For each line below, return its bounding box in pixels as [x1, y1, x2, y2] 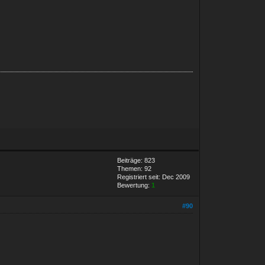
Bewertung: [117, 181, 152, 189]
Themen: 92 [117, 164, 152, 172]
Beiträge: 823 [117, 156, 156, 164]
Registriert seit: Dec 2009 [117, 173, 190, 180]
